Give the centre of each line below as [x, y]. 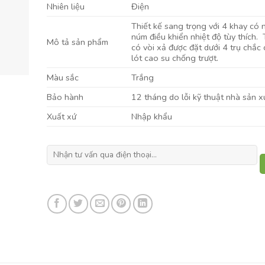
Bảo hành [65, 97]
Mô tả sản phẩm [77, 42]
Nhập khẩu [151, 116]
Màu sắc [62, 77]
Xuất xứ [61, 116]
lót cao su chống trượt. [174, 58]
